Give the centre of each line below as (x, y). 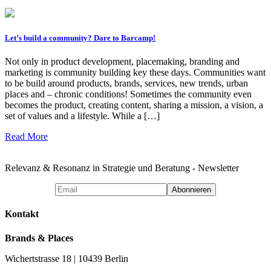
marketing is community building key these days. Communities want (135, 73)
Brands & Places (39, 238)
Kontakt (22, 214)
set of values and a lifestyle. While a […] (82, 116)
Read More (26, 137)
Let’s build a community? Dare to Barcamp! (80, 38)
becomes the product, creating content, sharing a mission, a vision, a (134, 105)
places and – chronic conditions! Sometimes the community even (128, 94)
